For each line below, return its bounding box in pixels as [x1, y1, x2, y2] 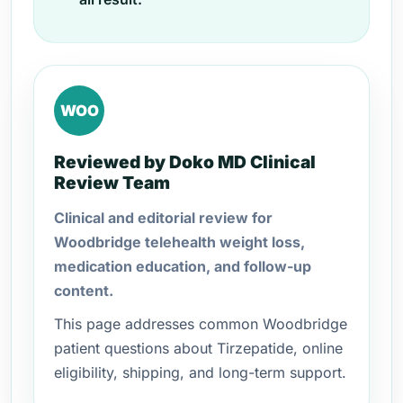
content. [54, 282, 113, 300]
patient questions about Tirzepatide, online [54, 339, 343, 357]
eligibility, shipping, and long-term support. [54, 363, 346, 381]
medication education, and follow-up [54, 257, 311, 275]
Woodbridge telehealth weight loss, [54, 233, 305, 251]
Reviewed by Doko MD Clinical [54, 151, 316, 173]
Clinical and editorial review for [54, 209, 273, 227]
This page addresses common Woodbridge [54, 315, 347, 333]
